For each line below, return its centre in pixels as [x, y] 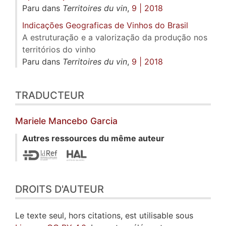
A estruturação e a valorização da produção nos [115, 38]
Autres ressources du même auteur [93, 138]
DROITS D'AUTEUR [60, 189]
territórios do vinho [59, 50]
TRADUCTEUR [50, 96]
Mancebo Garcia [83, 121]
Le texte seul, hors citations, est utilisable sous [104, 215]
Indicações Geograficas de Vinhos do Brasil [105, 25]
